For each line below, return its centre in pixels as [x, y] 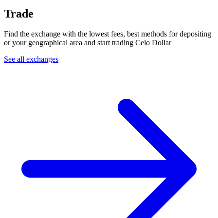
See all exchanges [31, 59]
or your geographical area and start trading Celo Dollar [88, 43]
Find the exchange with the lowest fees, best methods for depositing [108, 34]
